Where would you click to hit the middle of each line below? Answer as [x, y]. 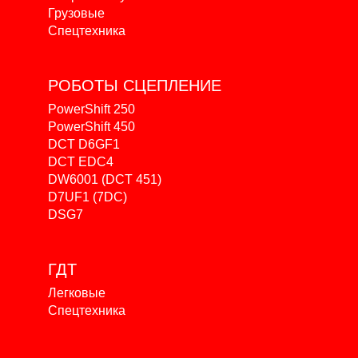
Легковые [77, 293]
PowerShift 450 [91, 127]
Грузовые [76, 14]
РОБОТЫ [86, 86]
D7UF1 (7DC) [88, 197]
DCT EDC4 [81, 162]
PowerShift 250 [91, 109]
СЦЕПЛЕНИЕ [172, 86]
